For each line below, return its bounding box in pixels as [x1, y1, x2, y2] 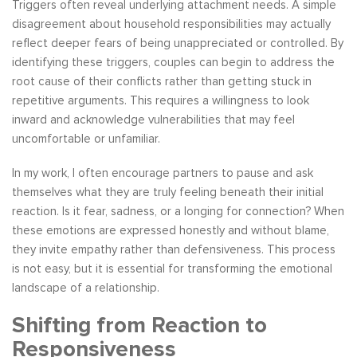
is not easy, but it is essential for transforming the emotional [12, 261, 332, 277]
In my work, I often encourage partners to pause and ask [12, 166, 313, 181]
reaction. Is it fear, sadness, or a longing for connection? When [12, 204, 344, 219]
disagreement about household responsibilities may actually [12, 17, 331, 32]
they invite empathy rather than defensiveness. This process [12, 242, 335, 257]
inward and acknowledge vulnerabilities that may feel [12, 112, 295, 127]
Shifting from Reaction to [12, 311, 267, 339]
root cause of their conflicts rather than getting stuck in [12, 74, 312, 89]
